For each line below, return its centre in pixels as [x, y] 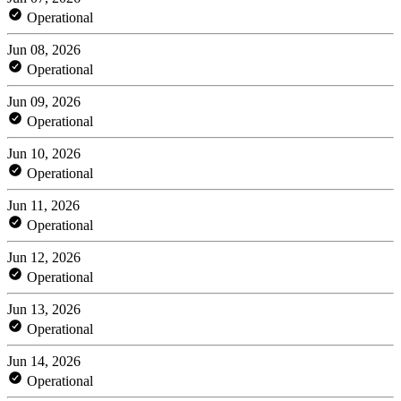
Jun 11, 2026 [43, 205]
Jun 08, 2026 [44, 49]
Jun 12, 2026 [44, 257]
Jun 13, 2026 [44, 309]
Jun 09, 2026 [44, 101]
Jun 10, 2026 [44, 153]
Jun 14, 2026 [44, 361]
